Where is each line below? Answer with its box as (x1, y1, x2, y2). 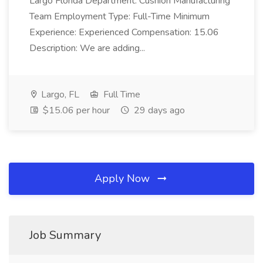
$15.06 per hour (41, 104, 110, 117)
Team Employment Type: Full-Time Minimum (29, 10, 210, 23)
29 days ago (131, 104, 185, 117)
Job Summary (29, 227, 101, 243)
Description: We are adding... (29, 42, 145, 55)
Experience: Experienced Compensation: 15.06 (29, 26, 219, 39)
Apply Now (95, 171, 153, 186)
